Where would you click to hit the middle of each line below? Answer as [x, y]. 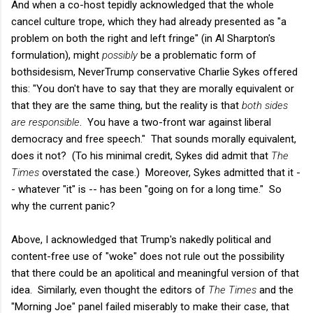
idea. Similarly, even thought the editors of [110, 290]
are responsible [45, 122]
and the [275, 290]
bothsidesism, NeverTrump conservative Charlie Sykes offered [154, 72]
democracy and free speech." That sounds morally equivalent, [154, 139]
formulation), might [57, 55]
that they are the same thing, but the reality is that [126, 105]
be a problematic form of [197, 55]
